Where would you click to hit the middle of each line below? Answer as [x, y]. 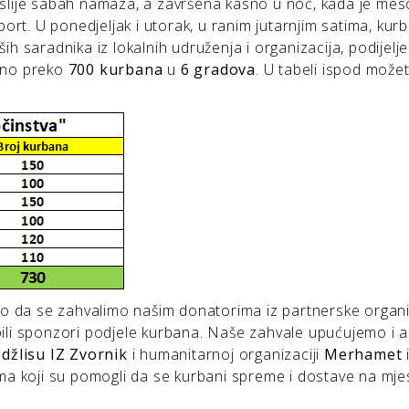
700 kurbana [118, 70]
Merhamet [363, 355]
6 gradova [218, 70]
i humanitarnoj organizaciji [226, 355]
